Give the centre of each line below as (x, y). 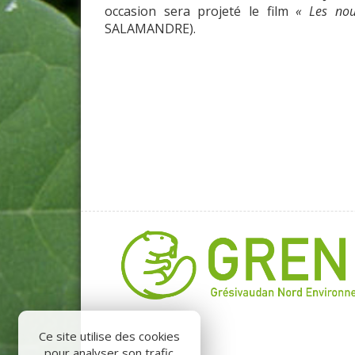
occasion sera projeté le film (200, 11)
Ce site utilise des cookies (109, 336)
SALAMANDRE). (150, 29)
